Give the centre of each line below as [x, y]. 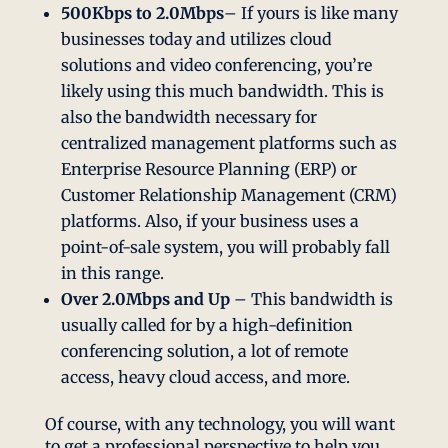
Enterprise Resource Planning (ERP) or [208, 169]
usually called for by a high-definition [206, 325]
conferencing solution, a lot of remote [204, 351]
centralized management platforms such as [228, 143]
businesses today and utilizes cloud [196, 39]
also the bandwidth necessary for [188, 117]
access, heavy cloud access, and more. [205, 377]
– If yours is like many [310, 13]
